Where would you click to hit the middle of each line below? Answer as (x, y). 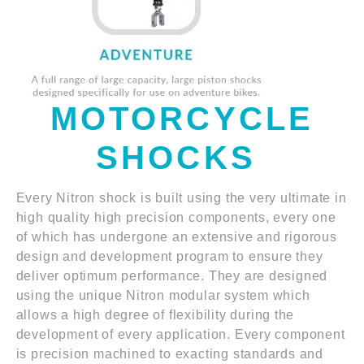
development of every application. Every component (180, 335)
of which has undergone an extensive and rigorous (176, 237)
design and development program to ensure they (169, 257)
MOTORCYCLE (182, 119)
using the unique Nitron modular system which (163, 296)
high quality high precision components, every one (176, 218)
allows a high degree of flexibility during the (155, 315)
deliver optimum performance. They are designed (172, 276)
